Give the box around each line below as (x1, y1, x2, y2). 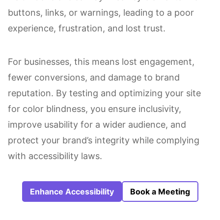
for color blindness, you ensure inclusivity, (8, 104, 181, 114)
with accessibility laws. (8, 151, 102, 161)
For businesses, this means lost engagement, (8, 56, 194, 67)
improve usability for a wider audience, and (8, 119, 186, 130)
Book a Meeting (130, 187, 190, 196)
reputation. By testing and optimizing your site (8, 88, 201, 98)
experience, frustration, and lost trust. (8, 23, 165, 33)
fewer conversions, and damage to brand (8, 72, 180, 82)
